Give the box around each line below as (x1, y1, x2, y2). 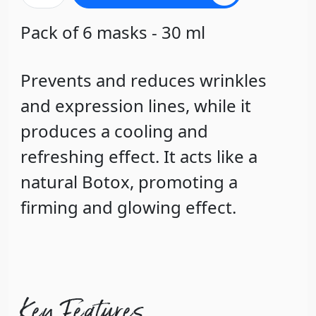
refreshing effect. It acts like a (20, 145, 258, 169)
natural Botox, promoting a (20, 170, 238, 194)
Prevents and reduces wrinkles (20, 68, 267, 92)
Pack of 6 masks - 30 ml (20, 20, 206, 44)
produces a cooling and (20, 119, 209, 143)
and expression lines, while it (20, 94, 252, 118)
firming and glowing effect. (20, 195, 237, 219)
